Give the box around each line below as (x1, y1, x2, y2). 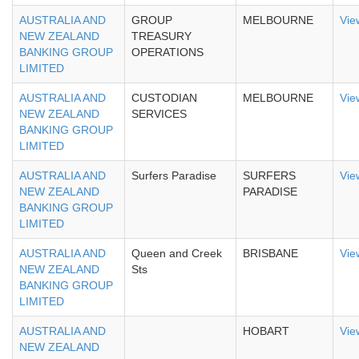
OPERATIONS (131, 46, 204, 58)
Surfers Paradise (131, 169, 216, 182)
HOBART (243, 325, 289, 337)
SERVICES (131, 107, 187, 120)
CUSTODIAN (131, 91, 197, 104)
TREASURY (131, 30, 192, 42)
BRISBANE (243, 247, 298, 260)
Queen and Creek (131, 247, 222, 260)
